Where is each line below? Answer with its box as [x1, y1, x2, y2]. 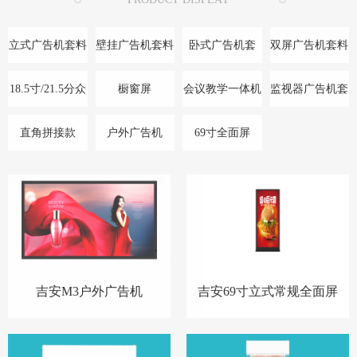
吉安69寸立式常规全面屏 [198, 284, 338, 299]
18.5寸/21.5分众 [9, 82, 86, 95]
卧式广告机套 [188, 38, 256, 51]
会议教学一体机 [182, 82, 261, 95]
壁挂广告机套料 [96, 38, 175, 51]
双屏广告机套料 [270, 38, 349, 51]
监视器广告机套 [270, 82, 349, 95]
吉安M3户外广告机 [36, 284, 143, 299]
